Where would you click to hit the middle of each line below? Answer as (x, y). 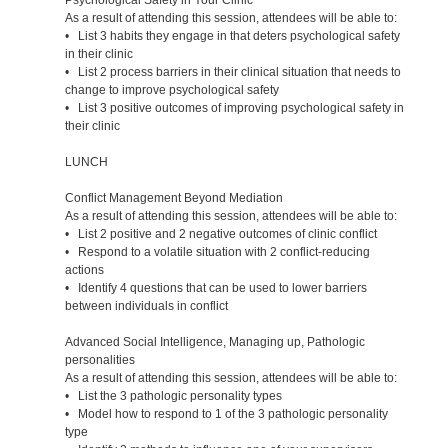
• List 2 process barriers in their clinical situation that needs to (232, 71)
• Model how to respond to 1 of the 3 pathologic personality (226, 413)
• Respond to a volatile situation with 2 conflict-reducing (217, 251)
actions (84, 269)
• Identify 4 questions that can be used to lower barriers (215, 287)
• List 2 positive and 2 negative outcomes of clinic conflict (220, 233)
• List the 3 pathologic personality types (173, 395)
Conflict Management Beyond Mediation (173, 197)
